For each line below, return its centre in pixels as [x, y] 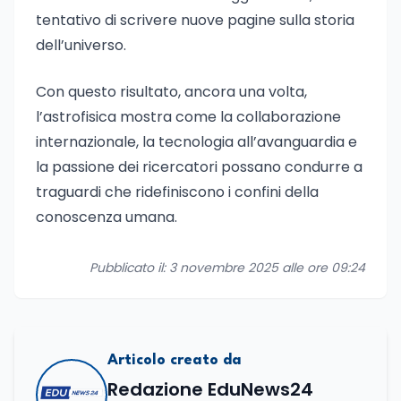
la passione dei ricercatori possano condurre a [199, 167]
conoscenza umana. [107, 217]
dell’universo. [81, 45]
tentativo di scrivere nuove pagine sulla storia [195, 20]
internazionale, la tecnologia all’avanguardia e [196, 142]
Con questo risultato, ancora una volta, [171, 92]
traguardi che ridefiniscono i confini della [177, 192]
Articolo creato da [175, 360]
